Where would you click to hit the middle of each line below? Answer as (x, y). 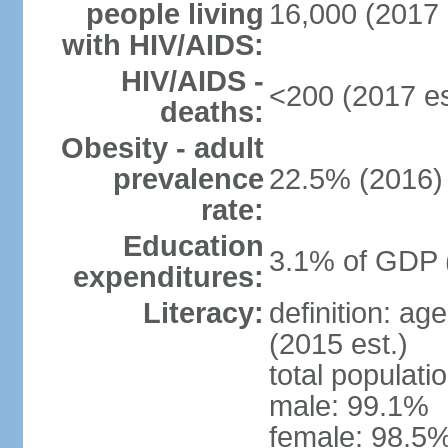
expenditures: (168, 277)
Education (193, 246)
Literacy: (203, 313)
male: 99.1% (348, 406)
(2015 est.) (338, 344)
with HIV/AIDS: (162, 45)
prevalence (188, 179)
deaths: (211, 112)
